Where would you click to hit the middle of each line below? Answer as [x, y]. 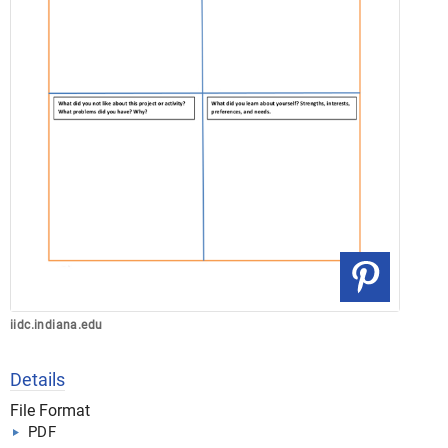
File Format [50, 410]
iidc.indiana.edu [56, 325]
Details [37, 379]
